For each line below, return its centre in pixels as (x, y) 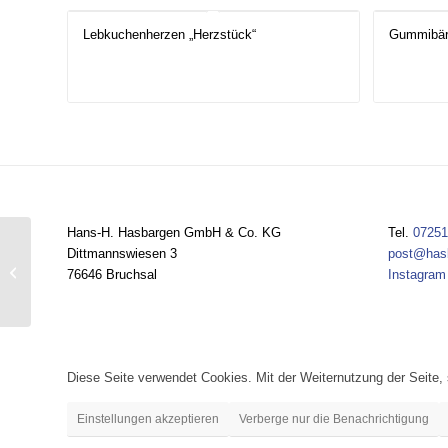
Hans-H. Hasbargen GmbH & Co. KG (174, 233)
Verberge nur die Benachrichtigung (334, 419)
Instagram (416, 275)
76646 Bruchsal (112, 275)
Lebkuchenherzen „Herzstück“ (169, 35)
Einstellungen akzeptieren (148, 419)
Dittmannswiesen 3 (122, 254)
